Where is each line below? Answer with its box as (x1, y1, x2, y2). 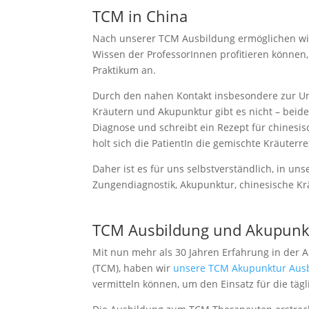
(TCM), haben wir (92, 261, 174, 275)
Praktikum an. (92, 63, 157, 77)
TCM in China (92, 6, 188, 27)
